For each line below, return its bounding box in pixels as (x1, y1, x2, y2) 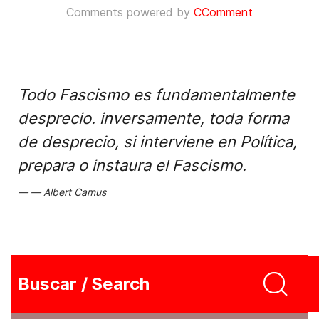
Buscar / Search (18, 273, 150, 294)
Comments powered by (66, 5, 194, 19)
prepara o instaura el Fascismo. (18, 156, 246, 174)
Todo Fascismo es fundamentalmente (18, 85, 295, 104)
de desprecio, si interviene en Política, (18, 132, 297, 151)
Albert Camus (43, 186, 106, 198)
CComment (194, 5, 253, 19)
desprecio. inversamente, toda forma (18, 109, 289, 127)
